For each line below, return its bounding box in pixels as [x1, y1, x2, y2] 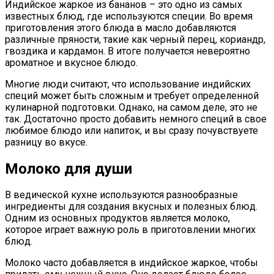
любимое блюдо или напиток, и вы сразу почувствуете [5, 124, 258, 136]
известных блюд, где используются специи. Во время [5, 10, 253, 22]
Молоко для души [5, 160, 132, 177]
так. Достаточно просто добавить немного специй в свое [5, 113, 267, 125]
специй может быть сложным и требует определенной [5, 89, 259, 102]
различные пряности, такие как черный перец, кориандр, [5, 33, 265, 45]
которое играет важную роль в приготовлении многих [5, 224, 256, 236]
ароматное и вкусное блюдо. [5, 56, 138, 68]
